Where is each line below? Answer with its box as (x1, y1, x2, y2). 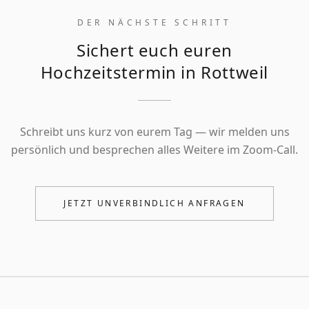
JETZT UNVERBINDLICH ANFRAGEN (63, 197, 246, 210)
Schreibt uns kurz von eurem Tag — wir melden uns (19, 124, 290, 140)
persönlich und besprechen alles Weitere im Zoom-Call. (11, 142, 298, 158)
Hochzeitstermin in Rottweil (40, 61, 269, 84)
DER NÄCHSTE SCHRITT (77, 17, 232, 29)
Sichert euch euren (77, 39, 232, 62)
